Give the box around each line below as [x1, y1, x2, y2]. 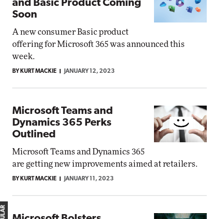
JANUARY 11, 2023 [64, 176, 114, 182]
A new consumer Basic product [12, 28, 129, 36]
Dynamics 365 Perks [12, 117, 111, 129]
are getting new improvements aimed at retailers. [12, 160, 197, 168]
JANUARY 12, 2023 [64, 68, 115, 74]
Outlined [12, 129, 56, 140]
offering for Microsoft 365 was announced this [12, 40, 185, 48]
